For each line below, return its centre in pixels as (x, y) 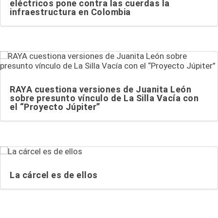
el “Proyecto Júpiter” (55, 107)
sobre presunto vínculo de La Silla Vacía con (104, 98)
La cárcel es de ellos (54, 175)
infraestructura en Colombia (70, 12)
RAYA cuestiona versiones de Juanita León (100, 90)
